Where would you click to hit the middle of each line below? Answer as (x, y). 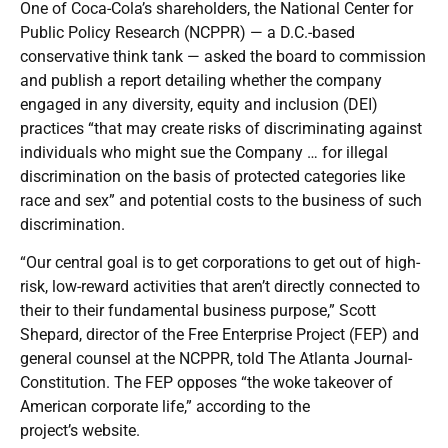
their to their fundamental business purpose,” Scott (198, 310)
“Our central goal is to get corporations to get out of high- (220, 262)
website (109, 430)
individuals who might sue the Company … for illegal (204, 152)
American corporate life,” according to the (165, 406)
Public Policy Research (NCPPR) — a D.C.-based (187, 32)
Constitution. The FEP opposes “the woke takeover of (206, 382)
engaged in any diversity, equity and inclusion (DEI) (199, 104)
